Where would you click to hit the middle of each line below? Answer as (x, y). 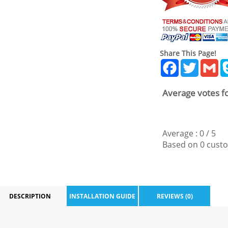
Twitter (212, 63)
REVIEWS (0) (175, 196)
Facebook (197, 63)
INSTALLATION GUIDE (102, 196)
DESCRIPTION (30, 196)
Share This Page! (188, 53)
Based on (181, 145)
